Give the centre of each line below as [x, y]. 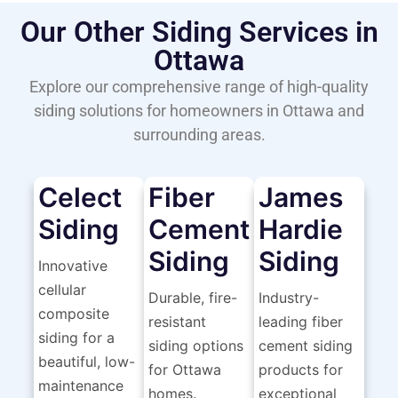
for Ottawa [184, 370]
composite [73, 314]
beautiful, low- [86, 362]
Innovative [72, 266]
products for [300, 370]
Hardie [300, 230]
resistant [177, 322]
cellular [62, 290]
